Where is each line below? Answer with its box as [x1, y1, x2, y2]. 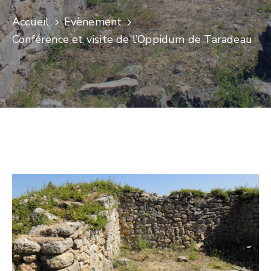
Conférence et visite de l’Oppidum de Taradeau [12, 32, 252, 47]
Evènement [64, 15, 122, 29]
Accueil [12, 15, 50, 29]
